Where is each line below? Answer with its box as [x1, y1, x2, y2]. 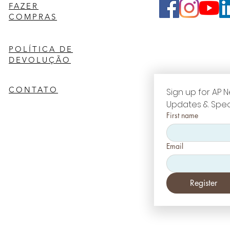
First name [166, 110, 198, 121]
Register [189, 178, 217, 189]
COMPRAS [9, 12, 57, 22]
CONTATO [9, 85, 58, 95]
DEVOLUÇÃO [9, 55, 71, 65]
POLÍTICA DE [9, 44, 73, 54]
